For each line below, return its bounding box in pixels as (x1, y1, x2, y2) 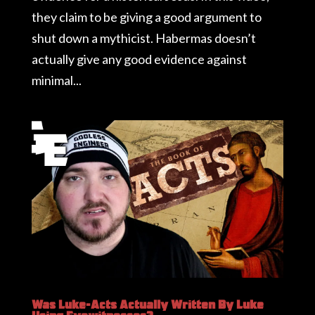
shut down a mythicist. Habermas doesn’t (31, 30, 256, 46)
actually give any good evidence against (31, 51, 247, 67)
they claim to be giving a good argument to (31, 8, 262, 25)
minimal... (31, 72, 82, 88)
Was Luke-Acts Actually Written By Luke (31, 296, 264, 312)
